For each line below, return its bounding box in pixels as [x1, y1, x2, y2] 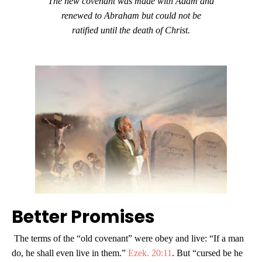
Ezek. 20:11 [128, 247, 172, 258]
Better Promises [12, 204, 155, 229]
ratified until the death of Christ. [72, 25, 190, 36]
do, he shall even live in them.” [12, 247, 128, 258]
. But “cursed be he [172, 247, 243, 258]
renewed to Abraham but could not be [61, 11, 201, 21]
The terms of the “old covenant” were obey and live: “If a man [12, 233, 244, 243]
